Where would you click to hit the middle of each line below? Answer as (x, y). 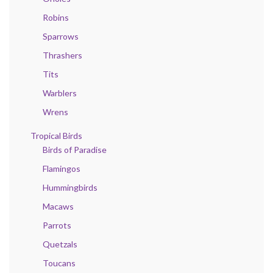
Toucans (59, 263)
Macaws (58, 207)
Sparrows (61, 37)
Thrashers (62, 55)
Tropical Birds (56, 136)
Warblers (60, 93)
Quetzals (60, 244)
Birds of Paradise (75, 150)
